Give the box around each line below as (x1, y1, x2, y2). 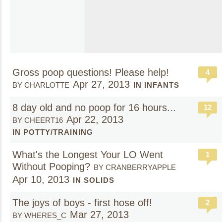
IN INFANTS (133, 81, 179, 89)
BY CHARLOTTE (12, 81, 69, 89)
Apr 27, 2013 (73, 79, 130, 90)
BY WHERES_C (12, 211, 66, 220)
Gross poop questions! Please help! (12, 67, 169, 78)
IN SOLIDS (73, 176, 114, 184)
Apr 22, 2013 (66, 114, 123, 125)
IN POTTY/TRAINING (12, 128, 93, 136)
